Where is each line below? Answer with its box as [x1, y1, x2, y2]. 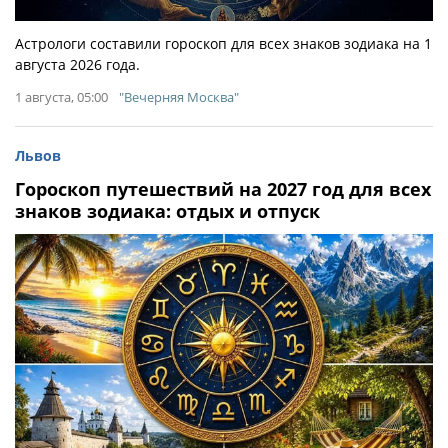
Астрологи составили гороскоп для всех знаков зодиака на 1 [15, 33, 432, 53]
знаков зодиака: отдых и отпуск [15, 198, 320, 223]
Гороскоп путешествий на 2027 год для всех [15, 176, 431, 201]
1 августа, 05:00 [15, 87, 108, 106]
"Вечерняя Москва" [119, 87, 239, 106]
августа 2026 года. [15, 54, 140, 74]
